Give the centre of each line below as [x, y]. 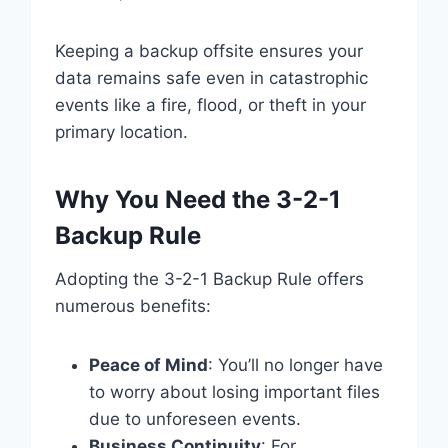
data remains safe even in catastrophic [211, 77]
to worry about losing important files [234, 391]
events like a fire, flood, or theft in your [210, 104]
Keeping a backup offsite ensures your [208, 50]
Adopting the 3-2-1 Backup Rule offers [209, 278]
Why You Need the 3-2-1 [197, 199]
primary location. [121, 131]
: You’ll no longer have [295, 364]
